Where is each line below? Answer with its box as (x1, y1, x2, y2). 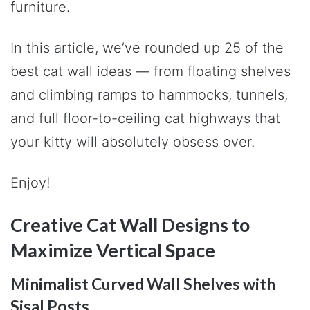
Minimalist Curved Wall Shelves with (10, 273, 275, 293)
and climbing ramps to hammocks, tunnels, (10, 86, 288, 103)
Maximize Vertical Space (10, 239, 215, 262)
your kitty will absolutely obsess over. (10, 134, 255, 150)
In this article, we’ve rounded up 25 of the (10, 39, 284, 56)
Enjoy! (10, 174, 50, 191)
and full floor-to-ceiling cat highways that (10, 110, 280, 127)
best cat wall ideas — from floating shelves (10, 63, 291, 80)
